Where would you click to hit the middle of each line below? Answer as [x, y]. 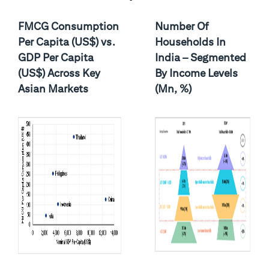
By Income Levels [197, 73]
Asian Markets [53, 89]
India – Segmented [201, 57]
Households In [191, 42]
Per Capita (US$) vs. [67, 42]
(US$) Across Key [59, 73]
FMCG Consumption [69, 26]
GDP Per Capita [56, 57]
